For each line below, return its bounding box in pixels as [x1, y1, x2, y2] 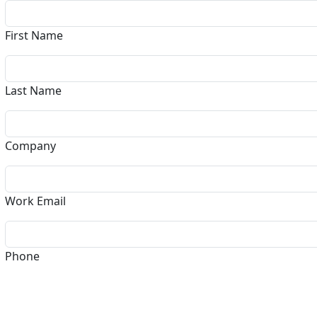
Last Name [5, 83, 62, 98]
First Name [5, 28, 63, 43]
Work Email [5, 193, 66, 209]
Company [5, 138, 56, 154]
